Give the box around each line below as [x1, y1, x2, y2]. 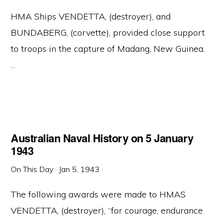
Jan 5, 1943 [59, 164, 100, 174]
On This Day [11, 164, 54, 174]
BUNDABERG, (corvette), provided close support [11, 27, 205, 38]
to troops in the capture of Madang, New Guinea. [11, 43, 205, 54]
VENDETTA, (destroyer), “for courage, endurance [11, 205, 203, 216]
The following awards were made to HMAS [11, 189, 186, 200]
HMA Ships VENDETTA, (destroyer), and [11, 11, 171, 22]
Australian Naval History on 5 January [11, 130, 194, 146]
